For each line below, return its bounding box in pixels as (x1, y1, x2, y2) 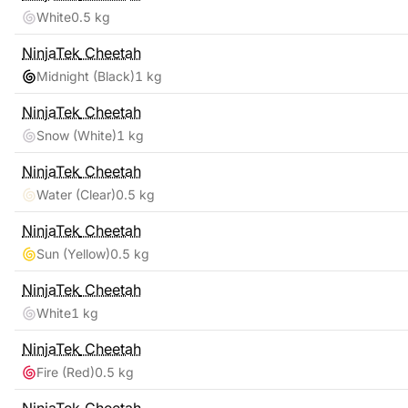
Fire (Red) (36, 364, 95, 380)
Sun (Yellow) (36, 246, 110, 261)
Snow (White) (36, 127, 117, 143)
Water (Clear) (36, 187, 116, 202)
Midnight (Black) (36, 68, 135, 84)
